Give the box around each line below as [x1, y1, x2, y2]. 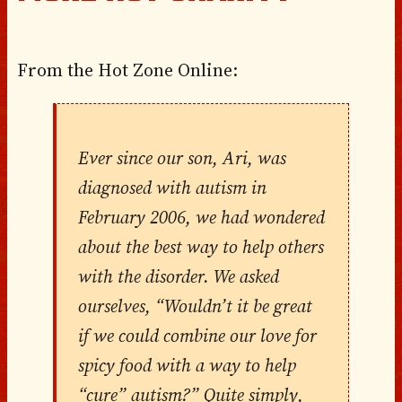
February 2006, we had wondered [77, 204, 325, 230]
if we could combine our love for [77, 322, 317, 348]
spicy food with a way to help [77, 352, 296, 378]
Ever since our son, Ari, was [77, 144, 286, 170]
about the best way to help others [77, 233, 324, 259]
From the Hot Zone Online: [16, 57, 238, 83]
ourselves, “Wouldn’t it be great [77, 293, 312, 319]
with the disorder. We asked [77, 263, 279, 289]
